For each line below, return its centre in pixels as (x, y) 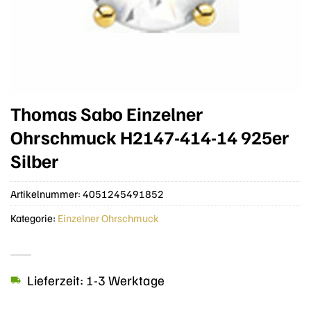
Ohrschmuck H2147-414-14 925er (150, 137)
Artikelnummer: (47, 194)
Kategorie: (34, 218)
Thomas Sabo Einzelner (107, 113)
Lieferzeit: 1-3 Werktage (96, 280)
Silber (35, 160)
